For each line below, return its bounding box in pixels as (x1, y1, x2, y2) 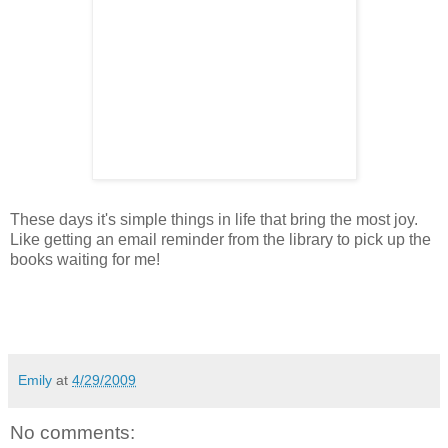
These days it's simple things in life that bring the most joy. (10, 210, 418, 228)
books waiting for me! (10, 250, 160, 268)
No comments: (10, 421, 135, 443)
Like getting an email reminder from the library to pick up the (10, 230, 431, 248)
